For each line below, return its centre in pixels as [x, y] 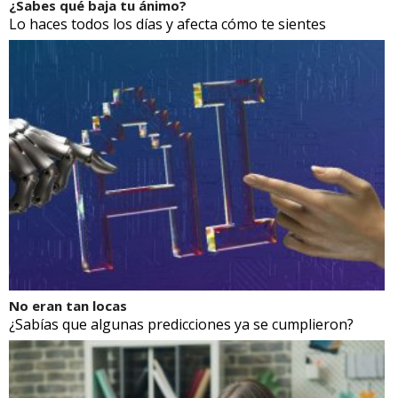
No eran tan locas [68, 305]
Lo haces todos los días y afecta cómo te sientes [167, 24]
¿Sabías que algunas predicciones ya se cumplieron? [181, 324]
